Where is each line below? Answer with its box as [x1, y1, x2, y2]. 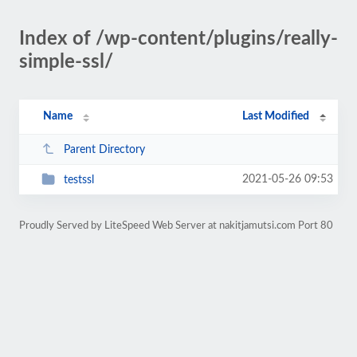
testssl [63, 174, 94, 186]
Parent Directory [63, 143, 145, 155]
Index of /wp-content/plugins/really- [19, 29, 338, 49]
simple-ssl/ [19, 53, 113, 72]
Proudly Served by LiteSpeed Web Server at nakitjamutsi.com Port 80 [19, 221, 333, 230]
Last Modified [242, 111, 310, 122]
